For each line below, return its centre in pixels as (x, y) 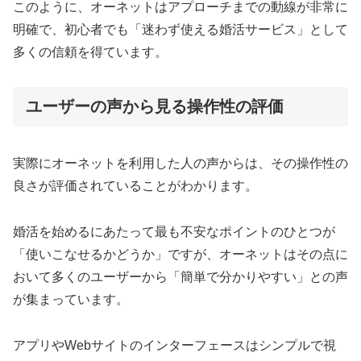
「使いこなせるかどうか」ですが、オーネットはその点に (180, 254)
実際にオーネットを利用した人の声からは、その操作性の (180, 163)
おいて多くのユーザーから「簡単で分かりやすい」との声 (180, 276)
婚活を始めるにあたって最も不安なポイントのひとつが (174, 231)
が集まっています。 (71, 299)
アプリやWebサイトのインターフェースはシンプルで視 (174, 345)
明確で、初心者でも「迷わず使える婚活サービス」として (180, 29)
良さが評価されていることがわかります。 (135, 185)
